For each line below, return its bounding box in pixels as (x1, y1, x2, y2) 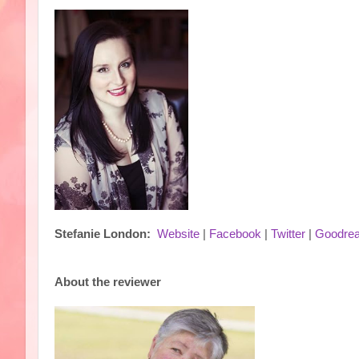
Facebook (209, 228, 261, 240)
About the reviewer (54, 276, 161, 288)
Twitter (271, 228, 305, 240)
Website (157, 228, 200, 240)
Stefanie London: (54, 228, 151, 240)
